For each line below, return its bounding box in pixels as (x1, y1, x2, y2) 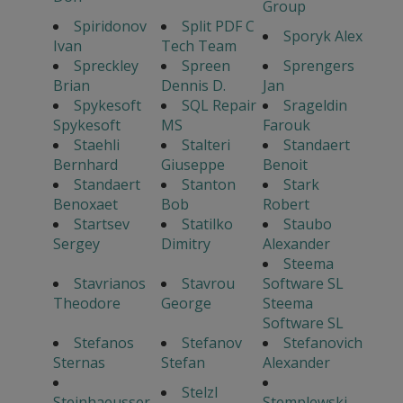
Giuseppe (160, 155, 225, 175)
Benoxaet (52, 194, 118, 215)
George (160, 293, 211, 314)
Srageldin (282, 95, 347, 116)
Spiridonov (73, 16, 147, 37)
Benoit (262, 155, 308, 175)
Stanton (181, 175, 236, 195)
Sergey (52, 234, 100, 255)
